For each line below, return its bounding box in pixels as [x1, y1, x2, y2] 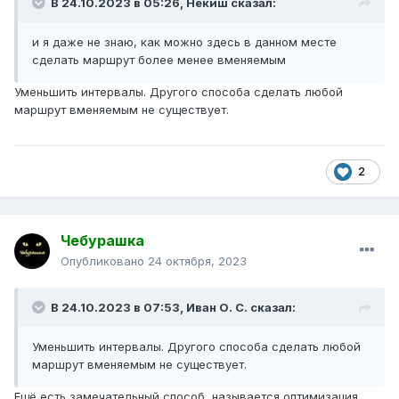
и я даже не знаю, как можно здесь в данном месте [32, 35, 337, 50]
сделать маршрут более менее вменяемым [32, 53, 286, 68]
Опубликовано [61, 254, 148, 269]
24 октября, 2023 [148, 254, 247, 269]
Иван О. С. [186, 300, 248, 315]
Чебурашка [61, 232, 144, 250]
